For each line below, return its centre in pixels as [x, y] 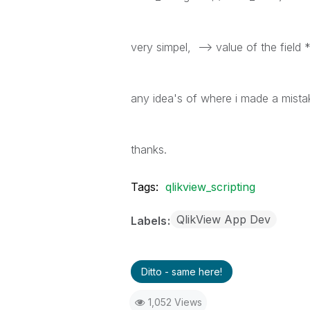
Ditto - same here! [181, 272]
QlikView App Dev [223, 219]
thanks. [148, 149]
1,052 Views [175, 302]
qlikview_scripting [210, 187]
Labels [150, 221]
